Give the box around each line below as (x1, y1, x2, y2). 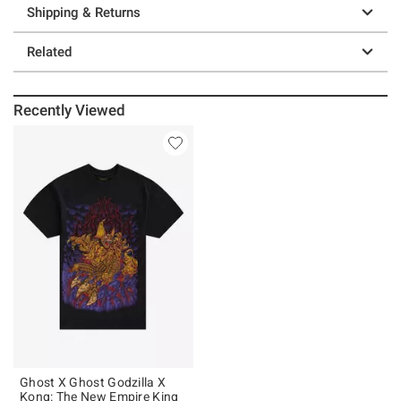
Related (27, 43, 72, 60)
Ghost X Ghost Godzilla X (20, 374, 166, 389)
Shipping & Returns (27, 4, 141, 21)
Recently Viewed (13, 100, 126, 119)
